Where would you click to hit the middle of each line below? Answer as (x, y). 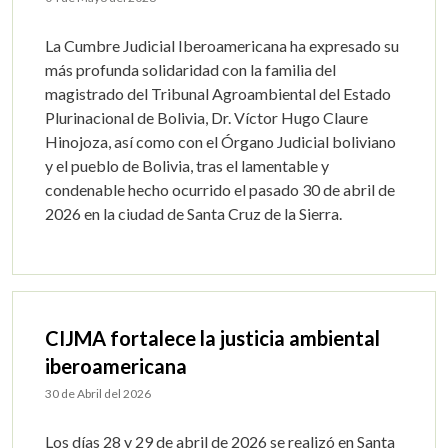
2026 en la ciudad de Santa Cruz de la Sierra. (193, 213)
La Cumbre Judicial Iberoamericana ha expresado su (222, 45)
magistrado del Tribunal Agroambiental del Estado (218, 93)
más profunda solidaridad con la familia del (190, 69)
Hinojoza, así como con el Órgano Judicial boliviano (220, 141)
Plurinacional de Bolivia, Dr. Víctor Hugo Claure (206, 117)
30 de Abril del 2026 (98, 393)
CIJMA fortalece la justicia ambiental (212, 338)
